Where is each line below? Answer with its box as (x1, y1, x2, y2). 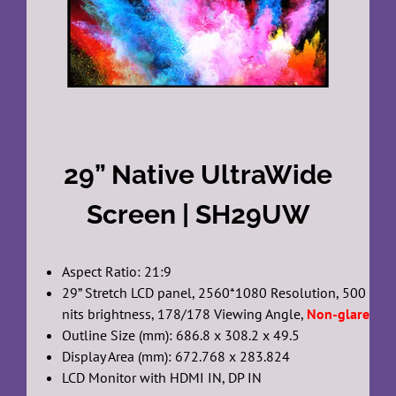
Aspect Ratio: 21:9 (61, 263, 171, 281)
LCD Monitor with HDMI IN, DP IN (61, 369, 262, 387)
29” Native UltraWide (64, 159, 332, 191)
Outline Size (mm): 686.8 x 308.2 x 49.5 (61, 326, 300, 345)
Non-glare (306, 305, 369, 324)
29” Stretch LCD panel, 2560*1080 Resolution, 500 (61, 284, 366, 302)
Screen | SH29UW (86, 199, 310, 231)
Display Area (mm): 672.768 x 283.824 (61, 347, 290, 366)
